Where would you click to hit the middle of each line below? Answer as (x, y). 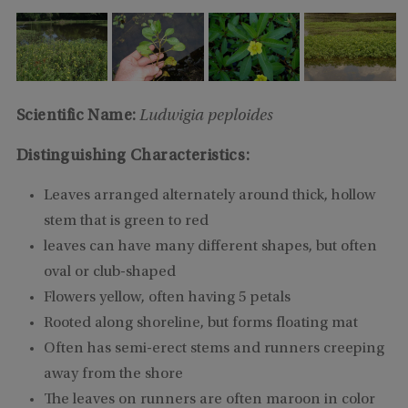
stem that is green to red (126, 221)
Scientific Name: (76, 116)
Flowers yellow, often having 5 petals (167, 298)
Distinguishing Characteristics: (133, 156)
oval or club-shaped (109, 272)
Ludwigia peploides (207, 116)
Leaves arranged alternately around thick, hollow (209, 196)
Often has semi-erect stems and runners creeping (214, 349)
